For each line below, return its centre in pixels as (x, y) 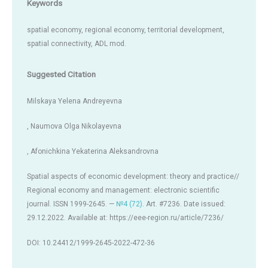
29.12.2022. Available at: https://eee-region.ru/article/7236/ (126, 218)
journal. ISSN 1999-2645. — (71, 204)
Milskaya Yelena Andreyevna (74, 101)
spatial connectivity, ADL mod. (77, 43)
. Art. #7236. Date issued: (184, 204)
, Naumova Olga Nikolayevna (74, 126)
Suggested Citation (61, 74)
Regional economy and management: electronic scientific (123, 191)
